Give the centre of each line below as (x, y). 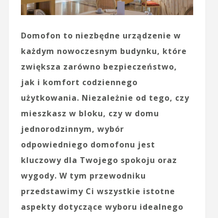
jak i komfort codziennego (79, 82)
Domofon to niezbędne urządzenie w (101, 35)
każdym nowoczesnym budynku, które (104, 51)
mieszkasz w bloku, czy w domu (90, 113)
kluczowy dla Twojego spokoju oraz (99, 160)
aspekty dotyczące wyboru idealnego (102, 207)
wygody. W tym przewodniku (83, 175)
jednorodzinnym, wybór (72, 129)
